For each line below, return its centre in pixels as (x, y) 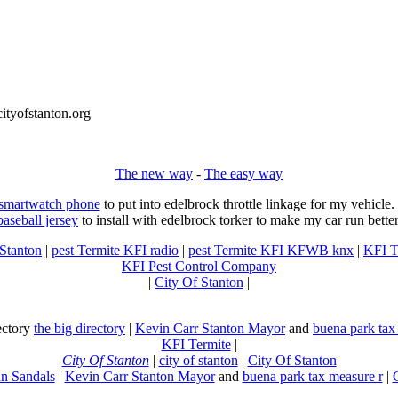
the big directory (80, 328)
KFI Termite (196, 344)
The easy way (243, 174)
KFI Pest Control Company (199, 266)
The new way (154, 174)
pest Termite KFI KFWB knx (271, 250)
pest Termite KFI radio (115, 250)
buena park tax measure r (312, 376)
